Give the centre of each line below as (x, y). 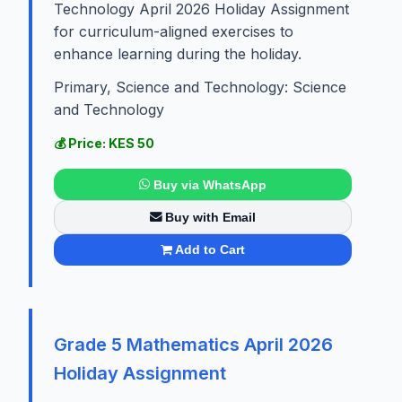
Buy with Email (211, 217)
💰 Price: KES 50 (104, 144)
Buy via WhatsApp (210, 184)
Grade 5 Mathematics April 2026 (193, 344)
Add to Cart (210, 250)
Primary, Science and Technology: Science (200, 87)
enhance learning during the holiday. (178, 54)
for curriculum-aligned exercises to (174, 32)
